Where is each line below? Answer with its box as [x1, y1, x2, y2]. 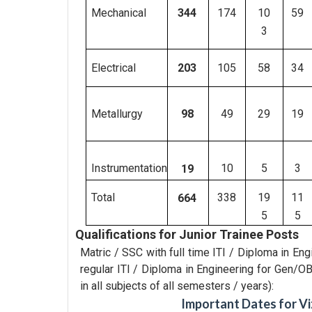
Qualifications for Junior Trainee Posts [75, 227, 299, 242]
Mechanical [91, 6, 146, 20]
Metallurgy [91, 107, 143, 120]
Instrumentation [91, 162, 167, 175]
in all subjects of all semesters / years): [80, 279, 274, 292]
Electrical [91, 61, 136, 75]
